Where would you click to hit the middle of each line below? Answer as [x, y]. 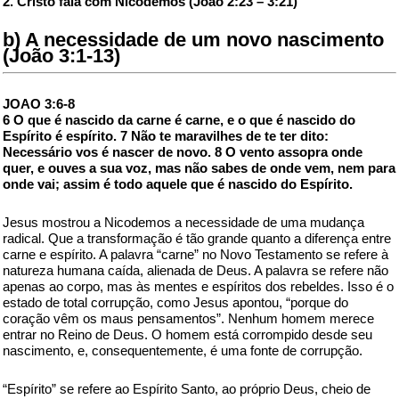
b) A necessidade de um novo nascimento [193, 40]
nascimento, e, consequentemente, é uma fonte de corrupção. [183, 350]
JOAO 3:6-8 [39, 104]
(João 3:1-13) [61, 56]
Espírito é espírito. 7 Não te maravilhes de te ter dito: [166, 136]
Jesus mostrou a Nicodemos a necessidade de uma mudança [183, 222]
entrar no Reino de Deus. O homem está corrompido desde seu [187, 334]
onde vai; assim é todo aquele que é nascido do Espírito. [178, 184]
